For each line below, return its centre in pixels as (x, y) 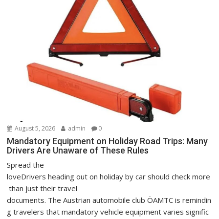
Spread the (26, 164)
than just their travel (42, 188)
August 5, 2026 (34, 128)
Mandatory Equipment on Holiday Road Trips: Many (109, 141)
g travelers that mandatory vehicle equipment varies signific (108, 211)
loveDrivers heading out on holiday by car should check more (109, 176)
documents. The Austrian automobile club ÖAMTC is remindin (109, 200)
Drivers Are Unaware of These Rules (78, 150)
